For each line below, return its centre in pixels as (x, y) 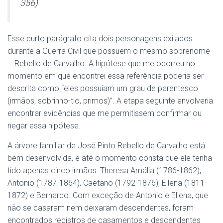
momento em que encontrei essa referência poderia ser (106, 76)
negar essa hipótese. (44, 126)
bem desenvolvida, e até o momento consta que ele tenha (110, 158)
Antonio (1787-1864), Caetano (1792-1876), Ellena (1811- (107, 183)
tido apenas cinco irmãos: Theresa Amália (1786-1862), (104, 170)
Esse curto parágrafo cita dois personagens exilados (100, 39)
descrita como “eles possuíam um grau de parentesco (103, 88)
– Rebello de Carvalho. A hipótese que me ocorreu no (101, 63)
